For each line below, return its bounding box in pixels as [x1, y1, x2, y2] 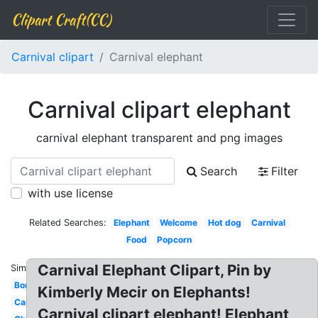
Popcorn [157, 234, 192, 245]
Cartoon [13, 297, 48, 307]
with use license [28, 186, 113, 200]
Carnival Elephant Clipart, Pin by [38, 261, 272, 279]
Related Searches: [28, 217, 106, 228]
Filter [271, 164, 298, 178]
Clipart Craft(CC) [11, 9, 111, 30]
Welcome [160, 217, 198, 228]
